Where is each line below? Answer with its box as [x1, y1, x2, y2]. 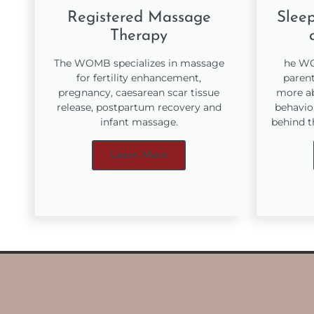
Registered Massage [67, 9, 211, 26]
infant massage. [100, 115, 178, 128]
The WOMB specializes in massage [53, 56, 224, 69]
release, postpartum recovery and [56, 100, 221, 114]
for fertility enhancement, [76, 71, 201, 84]
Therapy [110, 27, 168, 44]
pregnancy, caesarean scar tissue [58, 86, 219, 99]
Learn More [110, 149, 168, 161]
